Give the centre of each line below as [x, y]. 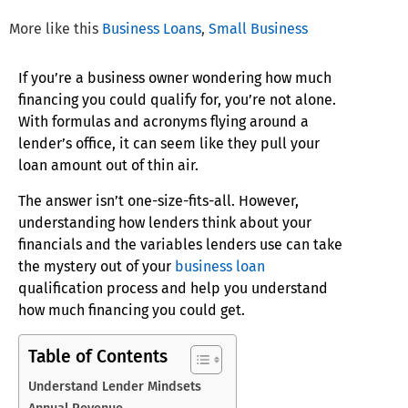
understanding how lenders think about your [165, 222]
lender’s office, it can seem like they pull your [169, 144]
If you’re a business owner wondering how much [175, 78]
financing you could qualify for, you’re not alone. [177, 100]
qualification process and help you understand [173, 288]
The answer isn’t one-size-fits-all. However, [158, 200]
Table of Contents [98, 356]
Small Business [258, 29]
